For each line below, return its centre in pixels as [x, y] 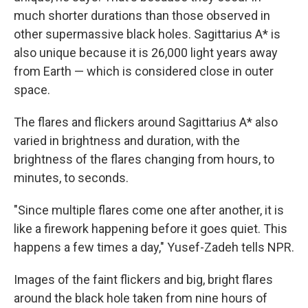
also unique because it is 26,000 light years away [146, 53]
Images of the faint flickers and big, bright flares [143, 279]
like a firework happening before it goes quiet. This [151, 229]
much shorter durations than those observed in [142, 15]
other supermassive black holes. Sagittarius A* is [147, 34]
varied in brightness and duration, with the [127, 141]
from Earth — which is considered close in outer [144, 71]
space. [32, 90]
